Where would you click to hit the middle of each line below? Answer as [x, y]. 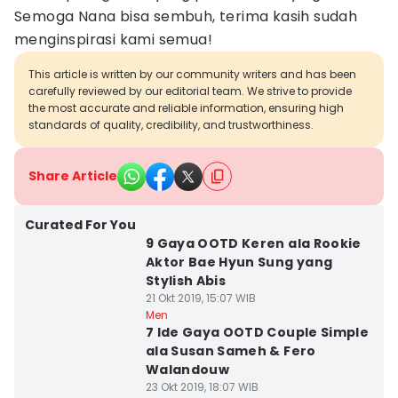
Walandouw [187, 370]
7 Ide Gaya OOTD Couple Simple [257, 332]
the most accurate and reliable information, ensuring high [186, 108]
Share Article [73, 176]
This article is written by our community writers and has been [192, 74]
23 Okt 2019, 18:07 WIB [202, 387]
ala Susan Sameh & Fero [231, 351]
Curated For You [80, 225]
